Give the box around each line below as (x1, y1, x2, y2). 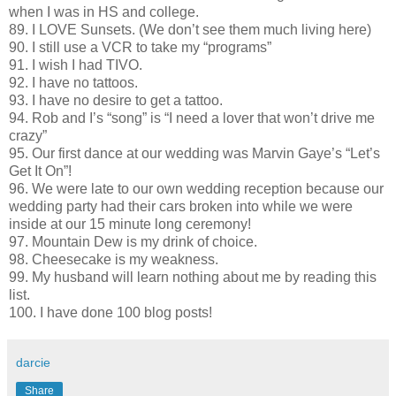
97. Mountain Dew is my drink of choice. (9, 233, 257, 249)
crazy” (9, 127, 47, 143)
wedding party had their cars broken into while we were (9, 198, 353, 214)
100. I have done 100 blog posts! (9, 304, 212, 320)
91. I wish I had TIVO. (9, 57, 142, 72)
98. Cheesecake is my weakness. (9, 251, 218, 267)
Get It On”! (9, 163, 72, 179)
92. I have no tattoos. (9, 74, 138, 90)
